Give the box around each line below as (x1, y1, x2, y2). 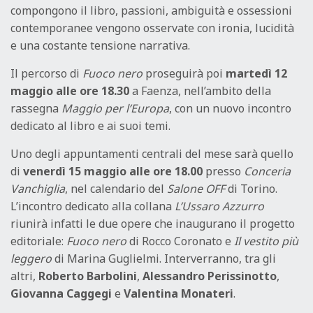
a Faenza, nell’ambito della (129, 83, 271, 99)
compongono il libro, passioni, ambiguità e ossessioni (10, 3, 292, 19)
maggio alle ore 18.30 (10, 83, 129, 99)
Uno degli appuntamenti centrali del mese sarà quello (10, 146, 293, 162)
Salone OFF (167, 181, 225, 197)
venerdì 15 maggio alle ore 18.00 (23, 163, 203, 180)
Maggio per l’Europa (61, 101, 169, 117)
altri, (10, 268, 38, 284)
